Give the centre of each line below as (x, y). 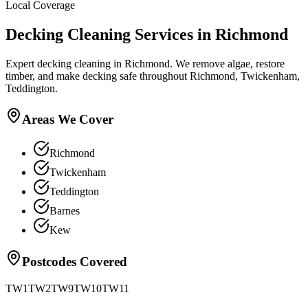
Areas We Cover (68, 120)
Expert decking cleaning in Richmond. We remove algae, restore (145, 63)
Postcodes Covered (75, 261)
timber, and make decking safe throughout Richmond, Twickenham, (153, 76)
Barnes (65, 211)
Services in (173, 34)
